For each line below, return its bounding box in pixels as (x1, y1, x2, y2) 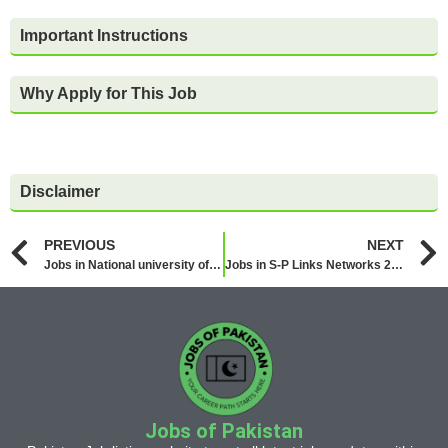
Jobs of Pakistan (145, 418, 303, 443)
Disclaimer (20, 182, 100, 200)
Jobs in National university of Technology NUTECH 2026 (209, 257, 221, 272)
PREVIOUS (44, 236, 115, 253)
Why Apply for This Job (20, 84, 197, 102)
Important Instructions (20, 26, 188, 44)
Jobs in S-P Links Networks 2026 (391, 257, 403, 272)
